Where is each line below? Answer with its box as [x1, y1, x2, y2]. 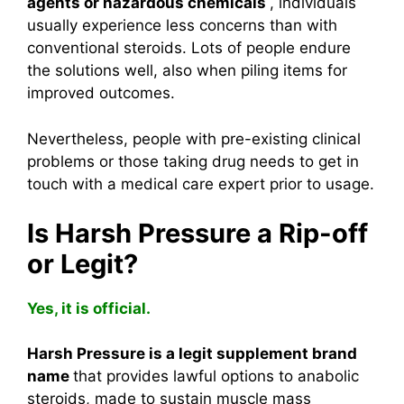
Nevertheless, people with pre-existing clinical [27, 129, 361, 148]
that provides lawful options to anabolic [73, 367, 359, 385]
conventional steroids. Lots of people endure [27, 39, 351, 57]
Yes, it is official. [27, 299, 151, 317]
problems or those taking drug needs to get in [27, 151, 359, 170]
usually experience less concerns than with [27, 16, 337, 34]
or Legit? [27, 248, 138, 280]
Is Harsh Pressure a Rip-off [27, 217, 368, 249]
